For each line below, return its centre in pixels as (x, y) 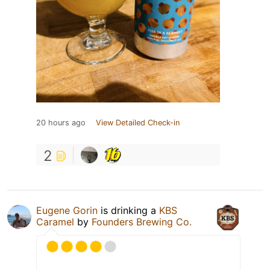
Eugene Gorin (67, 210)
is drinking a (128, 210)
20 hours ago (61, 122)
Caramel (55, 221)
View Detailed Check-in (138, 122)
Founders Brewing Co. (142, 221)
